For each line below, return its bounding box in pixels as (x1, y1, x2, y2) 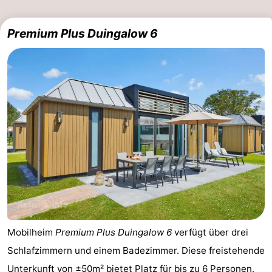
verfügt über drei (172, 226, 248, 238)
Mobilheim (7, 226, 55, 238)
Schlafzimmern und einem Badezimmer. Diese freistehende (7, 244, 265, 256)
